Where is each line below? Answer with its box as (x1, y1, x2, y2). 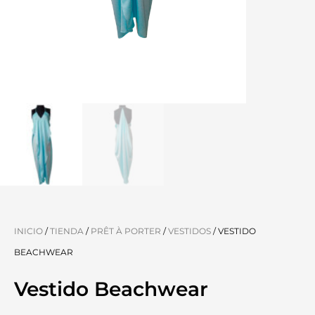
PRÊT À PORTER (91, 225, 161, 236)
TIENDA (50, 225, 84, 236)
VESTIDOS (168, 225, 211, 236)
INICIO (14, 225, 43, 236)
